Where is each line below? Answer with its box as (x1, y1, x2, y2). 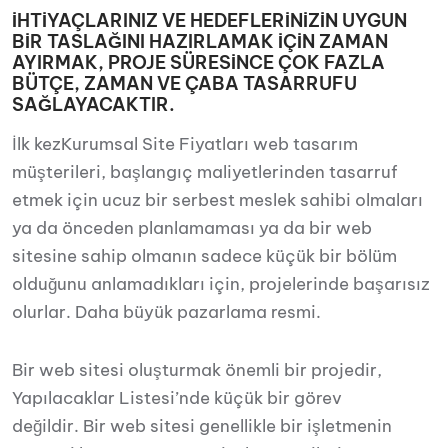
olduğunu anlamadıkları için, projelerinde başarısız (12, 273, 430, 295)
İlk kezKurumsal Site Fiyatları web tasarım (12, 133, 358, 155)
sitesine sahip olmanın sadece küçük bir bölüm (12, 245, 397, 267)
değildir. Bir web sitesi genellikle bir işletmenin (12, 415, 392, 437)
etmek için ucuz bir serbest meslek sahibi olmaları (12, 189, 423, 211)
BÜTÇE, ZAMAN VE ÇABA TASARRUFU (12, 72, 357, 95)
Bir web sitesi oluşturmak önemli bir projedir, (12, 359, 382, 381)
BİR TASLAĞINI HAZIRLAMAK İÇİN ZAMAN (12, 30, 388, 53)
